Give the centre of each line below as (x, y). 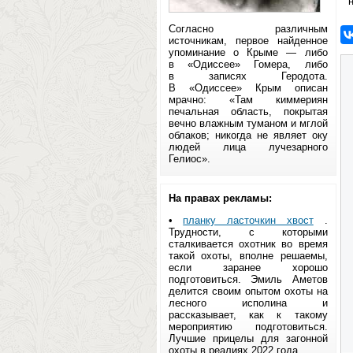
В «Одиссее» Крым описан (248, 88)
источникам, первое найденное (248, 41)
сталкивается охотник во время (248, 244)
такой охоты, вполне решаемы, (248, 256)
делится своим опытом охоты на (248, 291)
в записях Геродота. (248, 76)
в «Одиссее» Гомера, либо (248, 64)
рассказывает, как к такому (248, 315)
